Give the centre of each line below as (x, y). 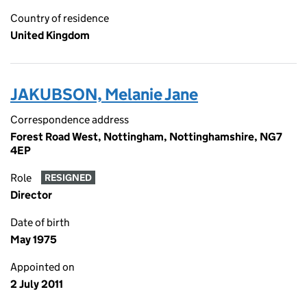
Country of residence (60, 18)
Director (31, 195)
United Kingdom (50, 35)
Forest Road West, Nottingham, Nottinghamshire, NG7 (146, 137)
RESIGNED (68, 178)
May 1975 (34, 240)
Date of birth (40, 222)
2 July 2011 (37, 284)
